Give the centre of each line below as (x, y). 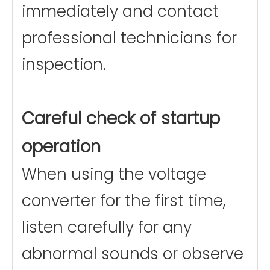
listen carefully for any (107, 228)
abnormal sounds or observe (133, 254)
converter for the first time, (124, 201)
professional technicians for (129, 38)
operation (61, 147)
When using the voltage (114, 174)
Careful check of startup (121, 119)
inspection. (64, 65)
